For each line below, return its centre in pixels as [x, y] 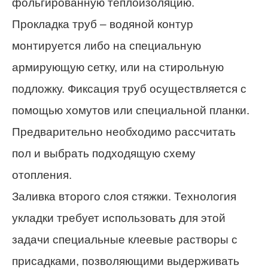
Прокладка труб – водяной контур [103, 24]
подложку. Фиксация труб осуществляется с [129, 89]
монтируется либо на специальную [106, 45]
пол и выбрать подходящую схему [104, 153]
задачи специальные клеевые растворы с [125, 239]
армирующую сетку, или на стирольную [118, 67]
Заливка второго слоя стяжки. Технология [124, 196]
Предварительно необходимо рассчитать [124, 132]
